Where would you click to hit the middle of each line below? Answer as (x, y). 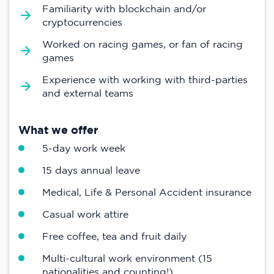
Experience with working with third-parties (145, 80)
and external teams (88, 93)
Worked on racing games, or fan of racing (143, 44)
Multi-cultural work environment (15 (127, 258)
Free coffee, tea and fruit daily (114, 236)
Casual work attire (85, 214)
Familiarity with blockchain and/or (124, 9)
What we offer (58, 130)
